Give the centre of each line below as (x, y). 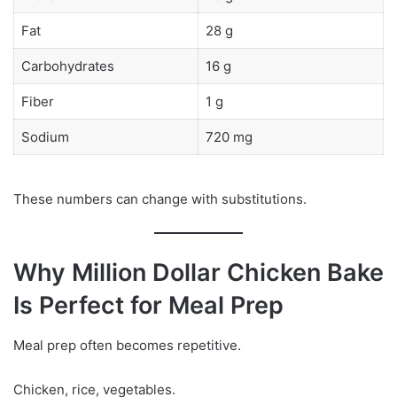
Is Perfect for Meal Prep (148, 306)
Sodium (45, 136)
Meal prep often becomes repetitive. (127, 345)
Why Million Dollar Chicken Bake (198, 273)
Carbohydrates (67, 66)
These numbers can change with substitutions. (160, 199)
